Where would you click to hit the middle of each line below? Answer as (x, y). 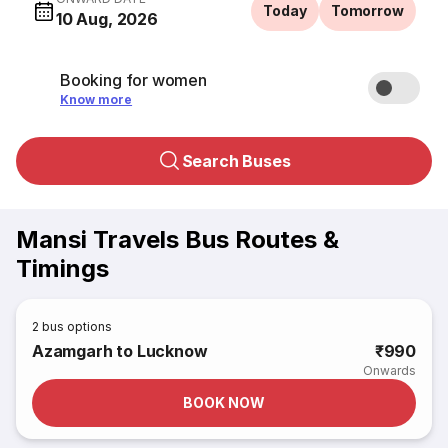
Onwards (389, 370)
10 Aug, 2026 (107, 19)
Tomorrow (367, 10)
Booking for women (133, 80)
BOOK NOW (224, 402)
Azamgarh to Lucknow (120, 351)
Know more (96, 99)
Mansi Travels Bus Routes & (177, 239)
